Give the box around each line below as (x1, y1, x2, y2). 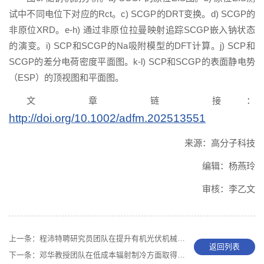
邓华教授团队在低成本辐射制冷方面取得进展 (39, 250, 177, 259)
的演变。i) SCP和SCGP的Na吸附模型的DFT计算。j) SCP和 (9, 40, 255, 51)
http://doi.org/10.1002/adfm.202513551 (9, 111, 206, 124)
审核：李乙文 (202, 183, 255, 194)
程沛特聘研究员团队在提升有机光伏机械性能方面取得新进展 (39, 233, 177, 243)
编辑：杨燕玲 (202, 160, 255, 171)
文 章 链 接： (27, 95, 255, 105)
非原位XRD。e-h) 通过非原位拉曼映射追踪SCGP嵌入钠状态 (9, 24, 255, 35)
